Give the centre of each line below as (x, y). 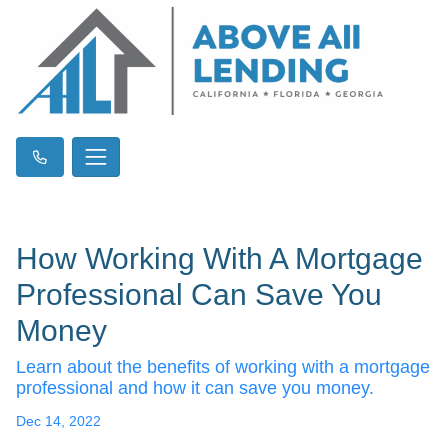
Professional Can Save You (199, 294)
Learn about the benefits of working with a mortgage (223, 366)
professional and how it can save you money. (195, 387)
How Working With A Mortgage (219, 258)
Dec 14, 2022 (58, 420)
